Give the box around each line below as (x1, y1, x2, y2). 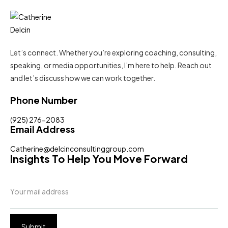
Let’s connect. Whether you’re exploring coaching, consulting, (10, 47, 217, 57)
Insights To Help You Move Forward (10, 152, 188, 165)
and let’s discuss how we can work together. (10, 73, 155, 82)
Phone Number (10, 94, 77, 106)
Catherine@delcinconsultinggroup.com (10, 144, 144, 153)
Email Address (10, 123, 75, 135)
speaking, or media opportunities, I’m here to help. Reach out (10, 60, 212, 70)
